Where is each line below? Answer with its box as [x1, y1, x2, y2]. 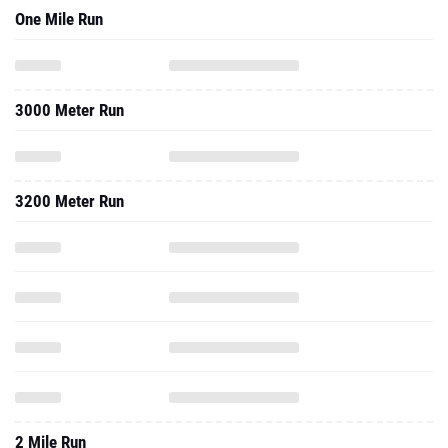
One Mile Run [15, 9, 103, 29]
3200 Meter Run [15, 191, 124, 211]
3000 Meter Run [15, 100, 124, 120]
